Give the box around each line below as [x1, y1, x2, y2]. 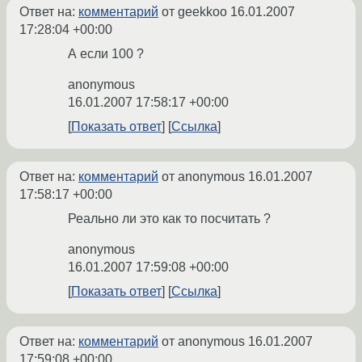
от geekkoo [158, 5, 230, 19]
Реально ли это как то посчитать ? [68, 212, 271, 226]
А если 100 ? [68, 47, 144, 61]
